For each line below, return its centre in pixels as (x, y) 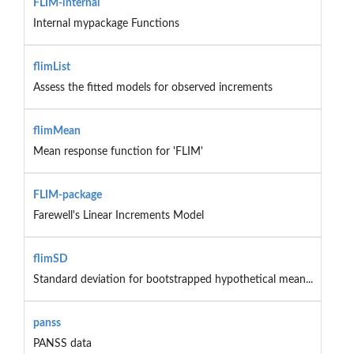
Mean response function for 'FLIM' (118, 151)
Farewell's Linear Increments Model (118, 215)
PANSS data (62, 343)
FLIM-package (67, 195)
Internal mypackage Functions (106, 23)
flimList (51, 67)
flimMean (56, 131)
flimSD (50, 259)
